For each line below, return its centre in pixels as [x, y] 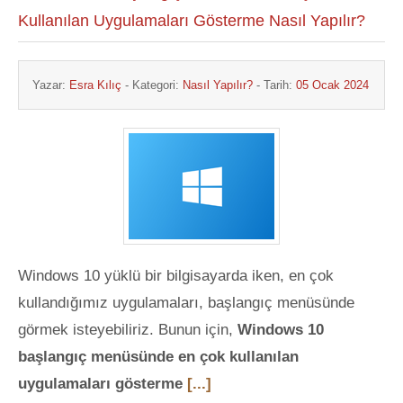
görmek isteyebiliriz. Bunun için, [128, 330]
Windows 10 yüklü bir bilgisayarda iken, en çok [176, 276]
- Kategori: [152, 85]
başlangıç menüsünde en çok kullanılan [158, 357]
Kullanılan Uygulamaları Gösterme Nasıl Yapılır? [192, 21]
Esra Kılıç [95, 85]
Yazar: [51, 85]
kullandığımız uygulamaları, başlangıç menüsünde [186, 303]
